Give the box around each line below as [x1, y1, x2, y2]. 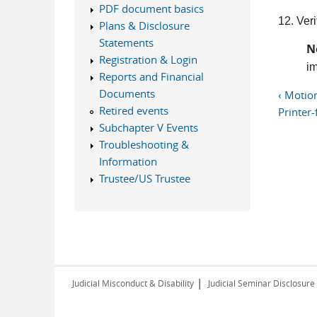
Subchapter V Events [98, 120, 198, 134]
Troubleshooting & [98, 137, 189, 151]
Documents [98, 86, 155, 100]
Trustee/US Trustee [98, 171, 190, 185]
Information [98, 154, 157, 168]
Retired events [98, 103, 168, 117]
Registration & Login [98, 52, 197, 67]
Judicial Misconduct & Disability [72, 277, 194, 289]
